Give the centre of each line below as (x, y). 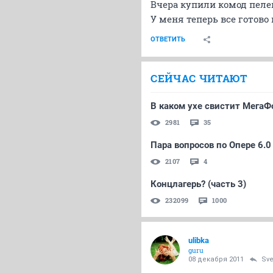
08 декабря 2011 (216, 259)
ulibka (199, 240)
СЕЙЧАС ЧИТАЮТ (199, 78)
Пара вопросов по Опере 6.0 (211, 145)
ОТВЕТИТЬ (168, 39)
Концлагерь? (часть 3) (198, 184)
